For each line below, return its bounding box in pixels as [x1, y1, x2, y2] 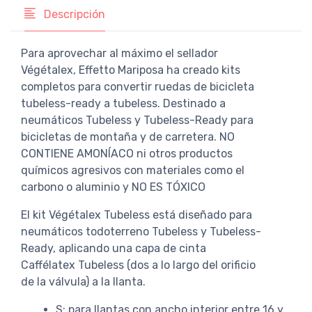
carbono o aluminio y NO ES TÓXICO [21, 180, 205, 194]
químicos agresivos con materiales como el [21, 163, 244, 177]
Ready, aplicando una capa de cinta [21, 241, 206, 255]
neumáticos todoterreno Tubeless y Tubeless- [21, 224, 261, 238]
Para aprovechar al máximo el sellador [21, 46, 218, 60]
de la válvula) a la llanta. [21, 274, 146, 288]
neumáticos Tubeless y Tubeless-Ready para [21, 113, 253, 127]
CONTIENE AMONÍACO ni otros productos [21, 146, 233, 160]
